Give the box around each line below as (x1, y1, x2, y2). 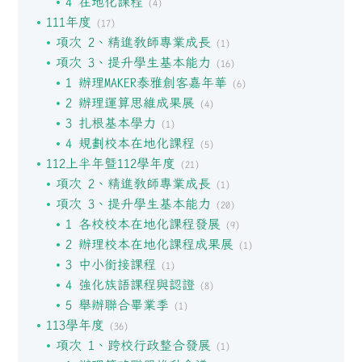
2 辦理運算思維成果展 (65, 95, 195, 111)
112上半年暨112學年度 (45, 155, 175, 171)
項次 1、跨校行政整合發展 (55, 337, 211, 353)
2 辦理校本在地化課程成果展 (65, 236, 234, 252)
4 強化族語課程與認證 (65, 276, 195, 293)
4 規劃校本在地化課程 (65, 135, 195, 151)
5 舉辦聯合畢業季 (65, 297, 169, 313)
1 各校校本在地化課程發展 (65, 216, 221, 232)
